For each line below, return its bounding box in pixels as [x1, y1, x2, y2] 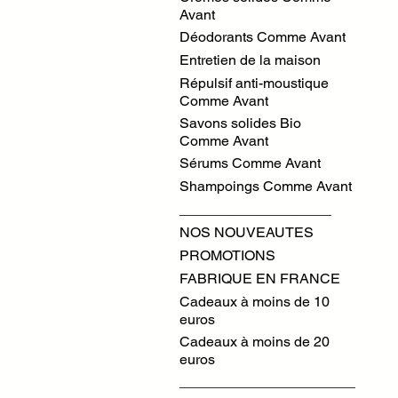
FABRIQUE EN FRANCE [179, 270, 340, 287]
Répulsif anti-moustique [179, 75, 329, 92]
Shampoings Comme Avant [179, 178, 352, 195]
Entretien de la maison [179, 52, 321, 68]
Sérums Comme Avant [179, 155, 321, 171]
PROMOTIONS [179, 247, 275, 264]
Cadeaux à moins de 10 [179, 293, 330, 310]
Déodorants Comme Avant [179, 28, 346, 45]
